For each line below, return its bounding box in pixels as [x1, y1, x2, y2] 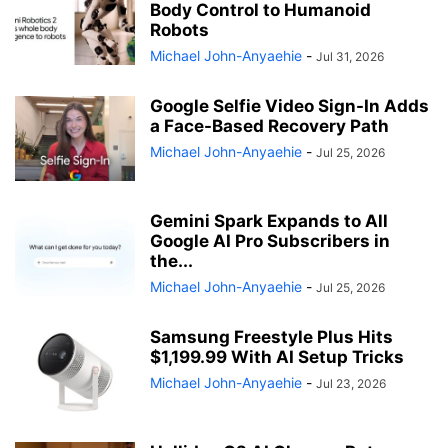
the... [150, 251, 193, 272]
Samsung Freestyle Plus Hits [150, 327, 393, 348]
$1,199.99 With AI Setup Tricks [150, 347, 404, 368]
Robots [150, 20, 209, 41]
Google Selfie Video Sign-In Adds [150, 96, 429, 117]
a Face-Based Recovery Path [150, 116, 389, 137]
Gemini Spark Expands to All [150, 211, 388, 232]
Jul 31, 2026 [316, 49, 384, 65]
